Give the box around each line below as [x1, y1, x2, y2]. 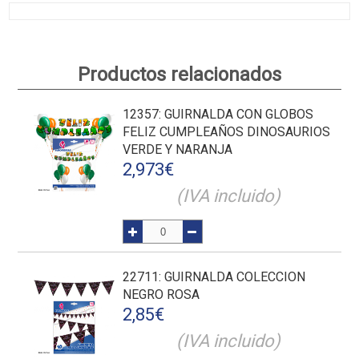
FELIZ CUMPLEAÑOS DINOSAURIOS [123, 124, 331, 139]
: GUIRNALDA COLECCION [159, 269, 306, 284]
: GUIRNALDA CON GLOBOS [159, 107, 314, 122]
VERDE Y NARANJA [123, 142, 233, 157]
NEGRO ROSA [123, 287, 200, 302]
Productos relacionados [78, 63, 281, 86]
